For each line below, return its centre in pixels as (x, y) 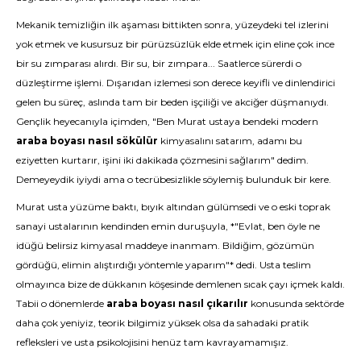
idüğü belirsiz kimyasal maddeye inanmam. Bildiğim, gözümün (165, 245)
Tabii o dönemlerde (61, 303)
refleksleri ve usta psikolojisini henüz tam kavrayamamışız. (152, 342)
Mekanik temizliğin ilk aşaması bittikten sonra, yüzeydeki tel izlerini (172, 25)
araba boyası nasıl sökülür (87, 141)
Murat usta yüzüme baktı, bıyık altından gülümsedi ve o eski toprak (173, 207)
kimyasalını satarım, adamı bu (230, 141)
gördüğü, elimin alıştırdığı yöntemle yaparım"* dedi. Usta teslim (164, 265)
